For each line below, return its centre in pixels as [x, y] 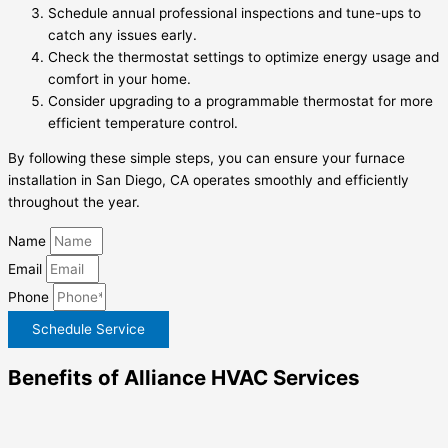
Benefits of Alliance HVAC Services [184, 378]
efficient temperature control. [143, 122]
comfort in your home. [119, 78]
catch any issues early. [122, 34]
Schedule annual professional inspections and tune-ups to [234, 12]
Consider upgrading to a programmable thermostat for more [240, 100]
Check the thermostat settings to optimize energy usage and [243, 56]
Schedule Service [88, 329]
